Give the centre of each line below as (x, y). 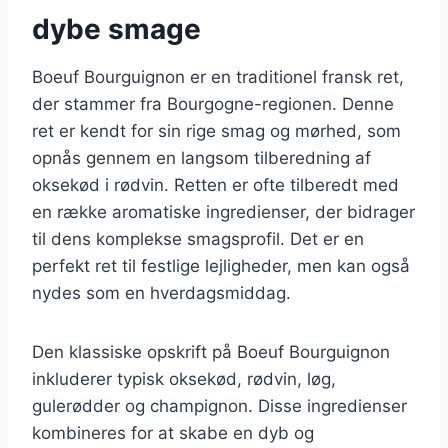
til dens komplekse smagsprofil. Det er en (198, 238)
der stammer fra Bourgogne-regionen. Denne (213, 103)
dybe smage (116, 28)
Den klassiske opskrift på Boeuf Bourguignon (211, 351)
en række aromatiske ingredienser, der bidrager (223, 211)
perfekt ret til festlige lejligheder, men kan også (221, 265)
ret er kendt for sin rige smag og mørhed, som (216, 130)
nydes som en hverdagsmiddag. (161, 292)
